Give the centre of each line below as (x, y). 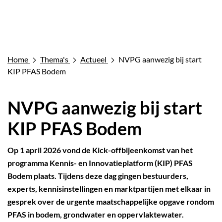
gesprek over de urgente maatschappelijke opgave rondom (111, 202)
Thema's (54, 59)
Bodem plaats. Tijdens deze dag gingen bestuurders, (98, 176)
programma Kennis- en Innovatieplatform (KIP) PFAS (100, 163)
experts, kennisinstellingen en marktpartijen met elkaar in (109, 189)
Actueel (93, 59)
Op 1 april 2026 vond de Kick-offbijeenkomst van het (100, 150)
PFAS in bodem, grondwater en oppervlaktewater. (96, 215)
